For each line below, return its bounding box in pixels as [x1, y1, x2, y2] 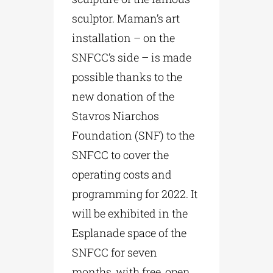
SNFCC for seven [72, 244, 158, 260]
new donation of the [72, 88, 175, 104]
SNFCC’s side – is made [72, 49, 192, 65]
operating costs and [72, 166, 172, 182]
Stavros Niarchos [72, 108, 160, 123]
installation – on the [72, 30, 175, 45]
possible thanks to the [72, 69, 183, 84]
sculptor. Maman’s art [72, 10, 180, 26]
